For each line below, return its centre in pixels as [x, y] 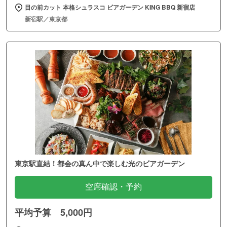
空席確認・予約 [113, 186]
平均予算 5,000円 [53, 212]
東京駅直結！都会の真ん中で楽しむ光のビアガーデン [100, 163]
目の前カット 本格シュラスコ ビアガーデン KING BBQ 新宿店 [110, 7]
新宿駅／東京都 [46, 18]
